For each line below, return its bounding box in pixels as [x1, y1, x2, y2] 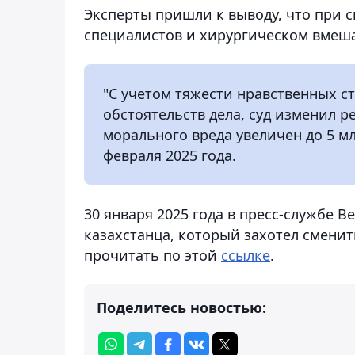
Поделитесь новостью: [97, 297, 266, 317]
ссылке [221, 245, 270, 265]
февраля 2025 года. [103, 145, 236, 165]
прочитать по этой [84, 245, 221, 265]
